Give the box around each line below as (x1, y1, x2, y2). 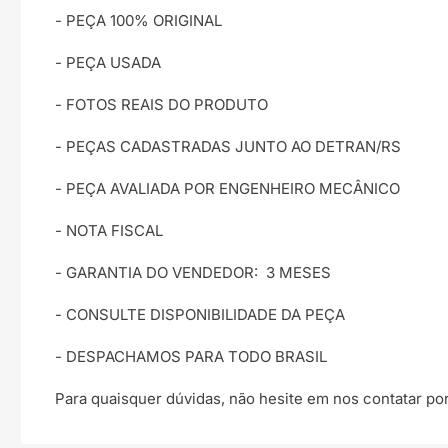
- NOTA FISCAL (55, 220, 163, 240)
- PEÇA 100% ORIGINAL (55, 10, 222, 30)
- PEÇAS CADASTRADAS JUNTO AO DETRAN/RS (55, 136, 401, 156)
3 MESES (266, 262, 331, 282)
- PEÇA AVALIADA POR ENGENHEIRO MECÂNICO (55, 178, 400, 198)
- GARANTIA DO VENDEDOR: (55, 262, 258, 282)
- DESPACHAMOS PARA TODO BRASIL (55, 346, 327, 366)
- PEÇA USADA (55, 52, 161, 72)
